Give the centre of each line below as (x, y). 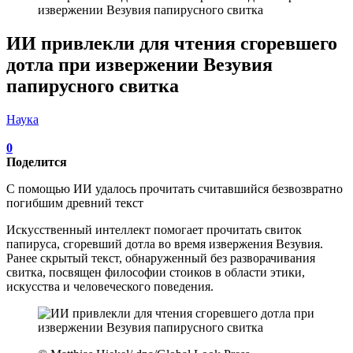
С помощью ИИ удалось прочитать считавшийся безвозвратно (175, 188)
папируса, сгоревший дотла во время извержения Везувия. (165, 243)
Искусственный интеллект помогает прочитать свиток (154, 229)
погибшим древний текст (75, 203)
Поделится (37, 162)
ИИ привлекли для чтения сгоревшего (172, 43)
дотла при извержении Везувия (139, 64)
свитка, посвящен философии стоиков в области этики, (156, 272)
